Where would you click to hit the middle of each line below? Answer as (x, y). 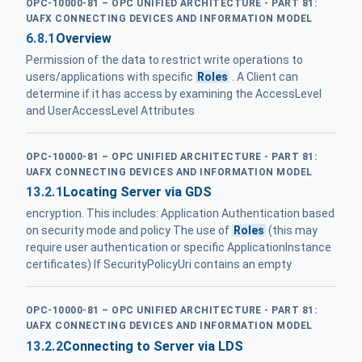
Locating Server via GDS (137, 192)
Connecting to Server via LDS (153, 346)
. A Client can (264, 76)
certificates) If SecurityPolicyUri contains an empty (159, 265)
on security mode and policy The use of (129, 231)
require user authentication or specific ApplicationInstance (179, 248)
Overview (83, 38)
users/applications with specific (111, 76)
